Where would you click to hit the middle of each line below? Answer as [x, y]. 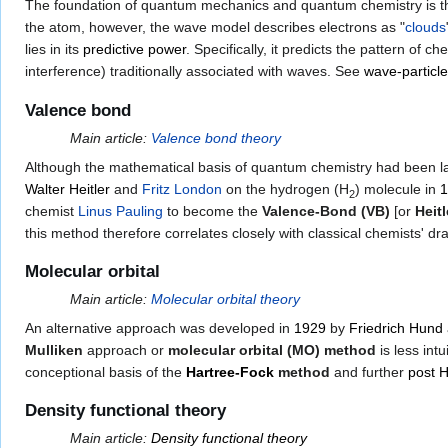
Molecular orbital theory [225, 298]
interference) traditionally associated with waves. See [194, 71]
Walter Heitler [67, 188]
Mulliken [54, 349]
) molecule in [397, 188]
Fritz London [182, 188]
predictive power [134, 49]
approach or [125, 349]
